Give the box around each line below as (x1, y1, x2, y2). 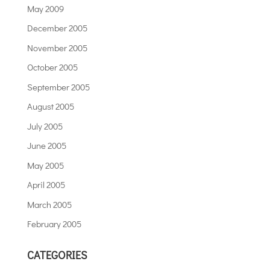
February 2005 (27, 218, 81, 230)
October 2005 (27, 61, 78, 74)
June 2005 (27, 139, 66, 152)
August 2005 (27, 100, 74, 113)
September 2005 (27, 80, 90, 93)
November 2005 (27, 41, 87, 54)
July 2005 (27, 119, 63, 132)
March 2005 (27, 198, 72, 210)
